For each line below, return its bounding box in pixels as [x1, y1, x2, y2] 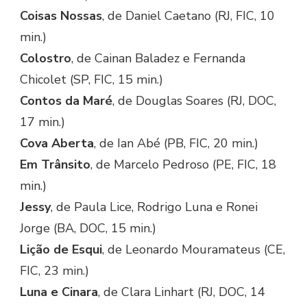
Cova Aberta [20, 135, 94, 152]
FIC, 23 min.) [20, 262, 89, 280]
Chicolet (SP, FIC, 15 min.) [20, 71, 163, 88]
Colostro [20, 50, 71, 67]
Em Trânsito [20, 156, 90, 173]
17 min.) [20, 114, 65, 131]
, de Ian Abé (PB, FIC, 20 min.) [94, 135, 258, 152]
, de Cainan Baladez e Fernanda [71, 50, 245, 67]
